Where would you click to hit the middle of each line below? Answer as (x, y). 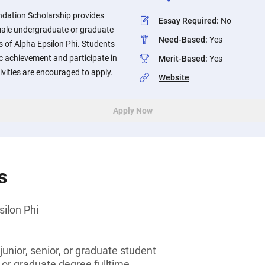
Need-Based (182, 40)
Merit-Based (182, 59)
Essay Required (188, 21)
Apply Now (132, 111)
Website (174, 77)
